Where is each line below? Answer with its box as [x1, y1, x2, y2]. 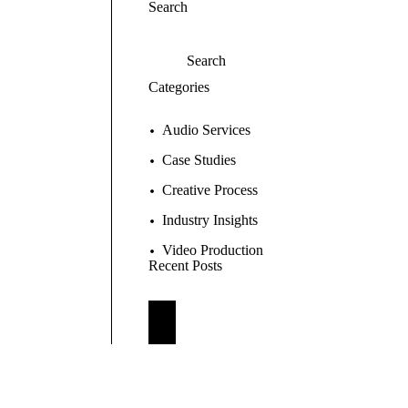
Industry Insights [162, 212, 258, 228]
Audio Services [162, 122, 250, 138]
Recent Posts [148, 258, 222, 273]
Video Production [162, 242, 263, 258]
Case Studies [162, 152, 236, 168]
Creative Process [162, 182, 258, 198]
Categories [148, 79, 209, 95]
